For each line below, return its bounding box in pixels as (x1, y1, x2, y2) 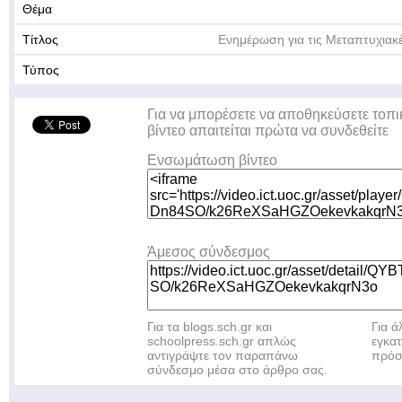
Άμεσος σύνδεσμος (147, 244, 270, 259)
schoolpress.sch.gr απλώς (147, 334, 296, 348)
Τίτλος (22, 32, 58, 47)
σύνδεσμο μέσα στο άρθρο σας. (147, 363, 328, 377)
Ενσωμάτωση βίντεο (147, 153, 277, 168)
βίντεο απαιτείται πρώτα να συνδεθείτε (147, 123, 389, 138)
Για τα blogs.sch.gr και (147, 319, 272, 334)
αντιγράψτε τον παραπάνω (147, 348, 298, 363)
